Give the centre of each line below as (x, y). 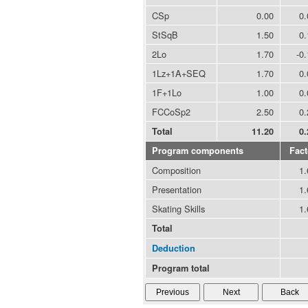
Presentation (177, 190)
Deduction (174, 249)
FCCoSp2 (171, 112)
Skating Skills (178, 209)
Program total (181, 268)
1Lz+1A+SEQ (179, 74)
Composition (176, 170)
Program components (198, 151)
